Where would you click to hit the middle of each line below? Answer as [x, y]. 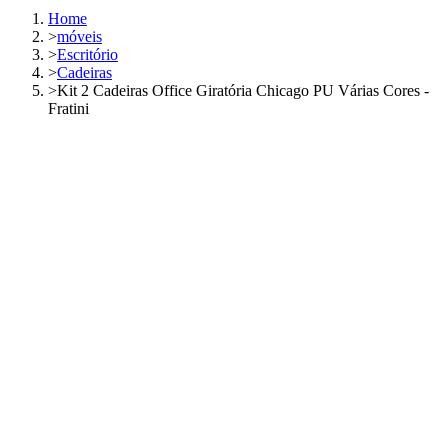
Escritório [87, 55]
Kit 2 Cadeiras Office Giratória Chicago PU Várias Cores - [243, 91]
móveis [79, 37]
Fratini [68, 109]
